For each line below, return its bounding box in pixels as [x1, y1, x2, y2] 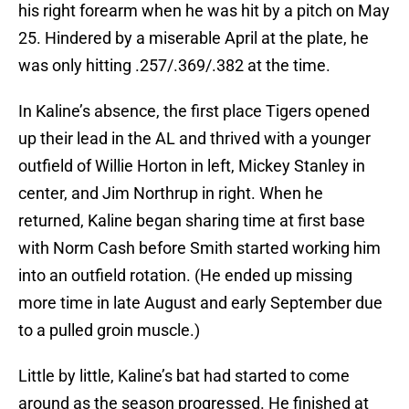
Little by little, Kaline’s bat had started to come [18, 366, 350, 386]
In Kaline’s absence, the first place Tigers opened [18, 101, 370, 121]
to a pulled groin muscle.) [18, 320, 200, 341]
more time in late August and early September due [18, 293, 383, 313]
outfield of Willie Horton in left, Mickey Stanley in [18, 156, 365, 176]
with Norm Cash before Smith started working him [18, 238, 381, 258]
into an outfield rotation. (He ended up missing [18, 266, 352, 286]
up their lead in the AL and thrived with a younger [18, 129, 371, 149]
